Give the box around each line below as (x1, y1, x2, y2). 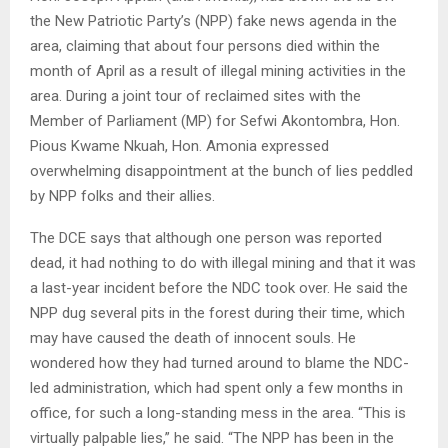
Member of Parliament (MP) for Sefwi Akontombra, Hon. (30, 112, 400, 131)
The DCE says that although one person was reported (30, 229, 382, 248)
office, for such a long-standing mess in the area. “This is (30, 404, 406, 423)
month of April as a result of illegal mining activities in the (30, 62, 406, 81)
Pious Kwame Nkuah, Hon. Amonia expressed (30, 137, 329, 156)
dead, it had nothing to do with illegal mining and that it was (30, 254, 416, 273)
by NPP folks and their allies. (30, 187, 215, 206)
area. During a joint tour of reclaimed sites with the (30, 87, 361, 106)
